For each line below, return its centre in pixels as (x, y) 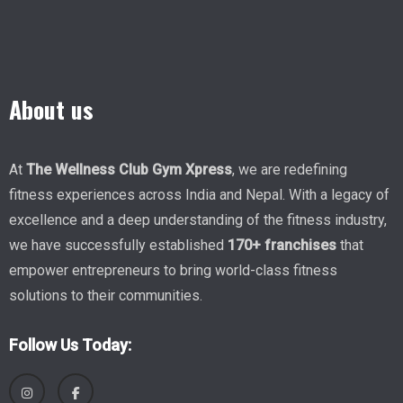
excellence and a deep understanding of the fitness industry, (198, 220)
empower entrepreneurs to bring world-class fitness (173, 271)
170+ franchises (282, 246)
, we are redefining (290, 170)
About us (51, 110)
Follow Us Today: (70, 345)
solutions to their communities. (106, 296)
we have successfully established (118, 246)
